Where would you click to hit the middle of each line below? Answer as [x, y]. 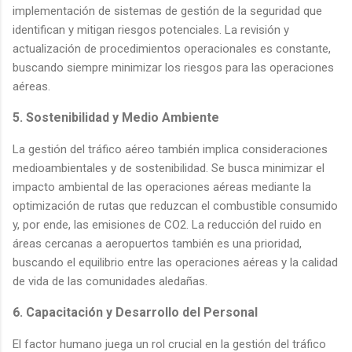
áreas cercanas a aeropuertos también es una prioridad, [157, 243]
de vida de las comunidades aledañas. [110, 281]
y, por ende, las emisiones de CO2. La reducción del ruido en [167, 224]
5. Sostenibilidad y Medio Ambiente [116, 117]
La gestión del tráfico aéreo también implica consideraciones [170, 149]
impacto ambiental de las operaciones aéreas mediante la [162, 187]
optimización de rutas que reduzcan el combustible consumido [175, 205]
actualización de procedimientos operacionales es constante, [172, 48]
